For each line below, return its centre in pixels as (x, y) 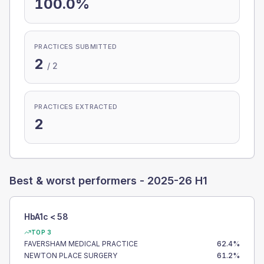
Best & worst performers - (78, 181)
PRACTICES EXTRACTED (76, 107)
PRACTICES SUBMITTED (76, 47)
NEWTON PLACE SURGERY (71, 255)
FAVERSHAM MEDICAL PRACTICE (81, 244)
